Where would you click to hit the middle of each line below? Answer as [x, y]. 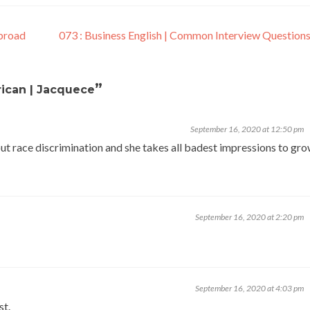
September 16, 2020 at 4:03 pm [249, 289]
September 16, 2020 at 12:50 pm [247, 129]
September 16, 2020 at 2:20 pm [249, 217]
